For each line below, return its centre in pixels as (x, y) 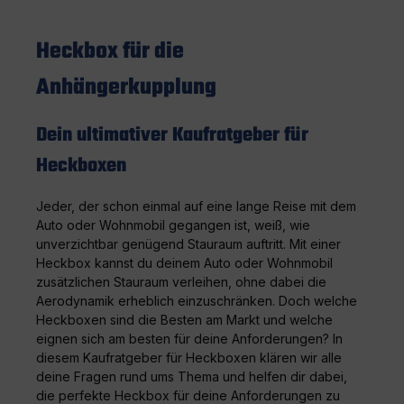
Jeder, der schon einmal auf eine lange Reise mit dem (196, 206)
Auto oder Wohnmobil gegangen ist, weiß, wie (173, 225)
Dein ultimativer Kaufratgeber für (172, 135)
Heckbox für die (110, 51)
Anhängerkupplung (126, 87)
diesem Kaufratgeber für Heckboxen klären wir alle (189, 357)
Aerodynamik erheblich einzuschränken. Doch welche (197, 300)
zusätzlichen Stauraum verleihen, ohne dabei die (181, 281)
